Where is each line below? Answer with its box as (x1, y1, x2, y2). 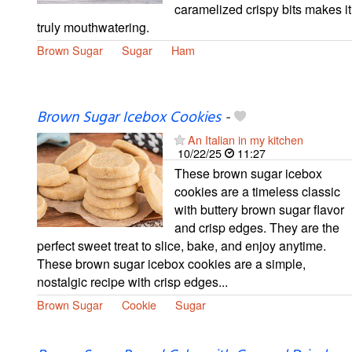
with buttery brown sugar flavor (174, 200, 344, 218)
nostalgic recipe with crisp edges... (37, 272, 228, 291)
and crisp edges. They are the (174, 218, 339, 236)
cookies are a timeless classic (174, 181, 340, 200)
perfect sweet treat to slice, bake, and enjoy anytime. (37, 236, 326, 255)
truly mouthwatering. (37, 17, 149, 36)
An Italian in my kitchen (188, 130, 303, 148)
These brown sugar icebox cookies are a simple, (37, 254, 306, 273)
